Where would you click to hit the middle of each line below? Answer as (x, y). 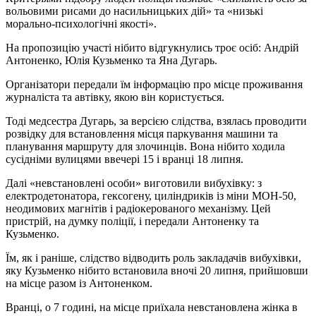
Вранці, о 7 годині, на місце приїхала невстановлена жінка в (152, 307)
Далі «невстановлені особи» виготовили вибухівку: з (134, 183)
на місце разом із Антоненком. (79, 283)
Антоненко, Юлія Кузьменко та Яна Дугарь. (113, 60)
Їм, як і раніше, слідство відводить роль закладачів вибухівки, (153, 257)
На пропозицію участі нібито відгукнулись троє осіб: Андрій (152, 47)
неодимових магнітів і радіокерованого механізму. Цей (138, 208)
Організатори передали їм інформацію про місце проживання (154, 84)
